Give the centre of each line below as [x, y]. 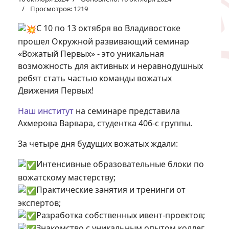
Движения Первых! [56, 91]
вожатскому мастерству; [67, 177]
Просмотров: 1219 [59, 9]
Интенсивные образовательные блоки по [120, 164]
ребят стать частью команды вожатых [95, 78]
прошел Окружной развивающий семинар [104, 42]
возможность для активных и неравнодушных [110, 66]
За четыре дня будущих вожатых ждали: [98, 144]
